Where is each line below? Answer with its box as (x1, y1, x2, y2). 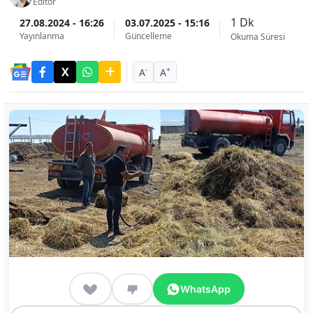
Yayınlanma (20, 29, 64, 42)
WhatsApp (180, 282, 231, 295)
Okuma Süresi (231, 31, 285, 43)
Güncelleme (125, 29, 172, 42)
